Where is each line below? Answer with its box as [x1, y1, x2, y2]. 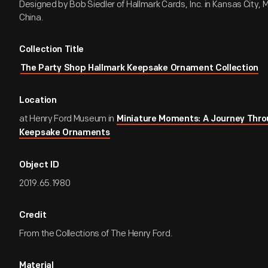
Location [19, 96, 57, 105]
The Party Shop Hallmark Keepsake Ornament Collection [20, 64, 258, 73]
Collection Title [19, 45, 84, 54]
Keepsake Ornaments [19, 129, 110, 138]
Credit [19, 211, 47, 220]
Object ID [19, 161, 59, 170]
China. [19, 12, 44, 23]
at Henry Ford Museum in [19, 113, 116, 124]
